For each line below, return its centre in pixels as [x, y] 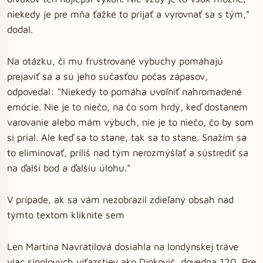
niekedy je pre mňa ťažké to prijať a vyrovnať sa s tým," [128, 14]
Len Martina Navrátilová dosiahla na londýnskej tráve [123, 246]
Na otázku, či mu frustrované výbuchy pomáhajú [115, 61]
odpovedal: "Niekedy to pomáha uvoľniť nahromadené [124, 91]
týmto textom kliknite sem [66, 215]
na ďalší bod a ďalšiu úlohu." [69, 168]
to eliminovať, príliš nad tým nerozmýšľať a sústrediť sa [128, 152]
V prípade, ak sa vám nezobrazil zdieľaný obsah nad [120, 199]
